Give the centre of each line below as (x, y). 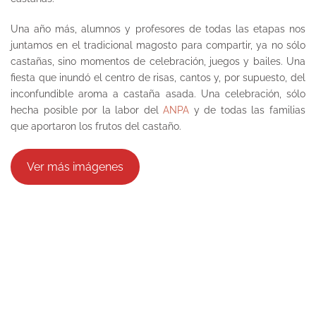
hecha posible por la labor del (87, 110)
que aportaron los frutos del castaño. (96, 126)
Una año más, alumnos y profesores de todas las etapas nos (158, 29)
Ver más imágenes (75, 166)
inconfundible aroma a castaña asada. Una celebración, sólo (158, 94)
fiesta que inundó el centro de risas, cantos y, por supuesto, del (158, 78)
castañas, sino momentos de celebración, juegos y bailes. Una (158, 61)
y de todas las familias (248, 110)
